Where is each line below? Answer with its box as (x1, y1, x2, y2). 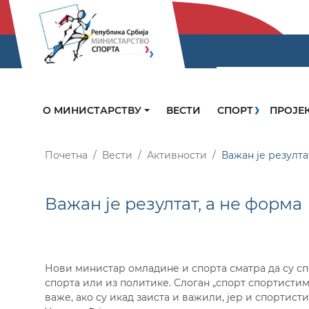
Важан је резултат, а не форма (45, 194, 302, 215)
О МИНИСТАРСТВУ (43, 104, 144, 117)
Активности (147, 149, 207, 162)
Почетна (45, 149, 88, 162)
